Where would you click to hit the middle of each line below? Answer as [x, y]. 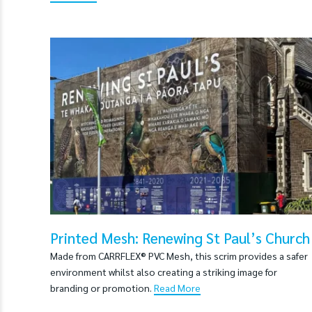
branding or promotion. [102, 287]
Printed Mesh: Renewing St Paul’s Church [180, 237]
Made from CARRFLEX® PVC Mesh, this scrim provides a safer [179, 255]
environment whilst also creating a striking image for [164, 271]
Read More [177, 287]
